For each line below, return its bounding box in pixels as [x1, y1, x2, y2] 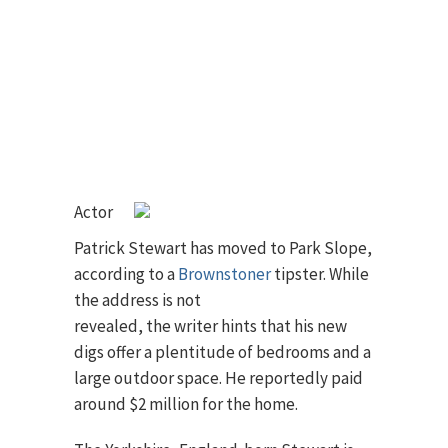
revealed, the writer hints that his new [74, 315, 347, 337]
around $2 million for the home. [74, 393, 298, 415]
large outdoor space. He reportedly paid [74, 367, 363, 389]
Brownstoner [178, 263, 271, 285]
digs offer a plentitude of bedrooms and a [74, 341, 371, 363]
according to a [74, 263, 178, 285]
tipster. [271, 263, 329, 285]
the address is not [74, 289, 201, 311]
